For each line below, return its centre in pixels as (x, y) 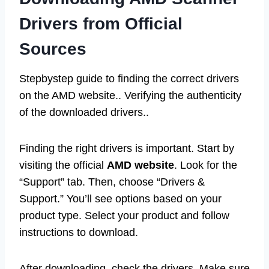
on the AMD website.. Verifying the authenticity (130, 95)
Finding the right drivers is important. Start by (127, 148)
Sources (53, 49)
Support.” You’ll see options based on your (120, 198)
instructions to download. (79, 232)
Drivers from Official (101, 23)
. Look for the (206, 165)
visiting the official (63, 165)
